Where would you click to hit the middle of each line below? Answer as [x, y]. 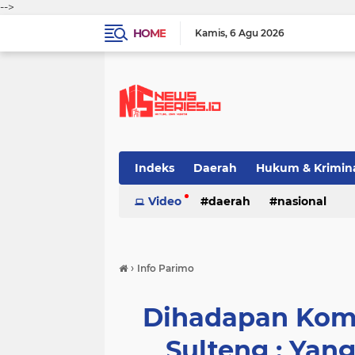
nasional [302, 201]
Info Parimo [166, 268]
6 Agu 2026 [257, 33]
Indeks [155, 168]
